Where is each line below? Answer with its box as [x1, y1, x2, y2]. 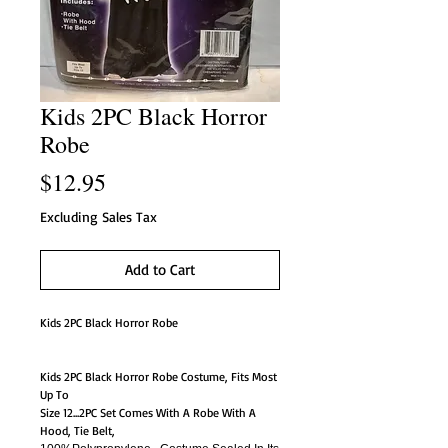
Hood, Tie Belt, [40, 423, 115, 438]
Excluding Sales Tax [40, 208, 157, 225]
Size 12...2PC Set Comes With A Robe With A [40, 405, 256, 420]
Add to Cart [125, 260, 195, 279]
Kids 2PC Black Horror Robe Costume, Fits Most [40, 369, 277, 384]
